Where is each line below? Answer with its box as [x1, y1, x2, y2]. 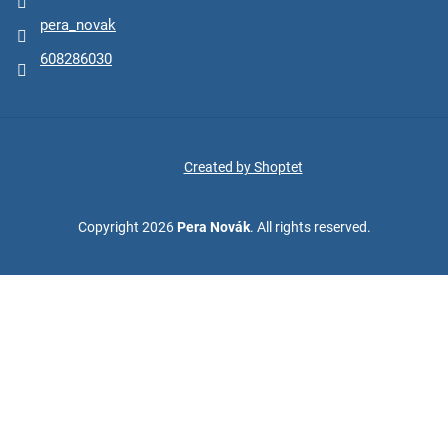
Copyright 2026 [77, 219, 177, 236]
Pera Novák [176, 219, 250, 236]
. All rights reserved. [249, 219, 371, 236]
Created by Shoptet [183, 159, 303, 176]
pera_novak [40, 16, 116, 35]
